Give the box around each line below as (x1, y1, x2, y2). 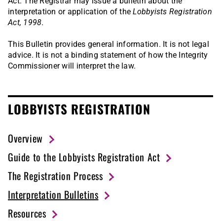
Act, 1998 (8, 18, 42, 28)
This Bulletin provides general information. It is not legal (8, 39, 209, 49)
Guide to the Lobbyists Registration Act (8, 149, 160, 165)
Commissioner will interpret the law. (8, 61, 136, 71)
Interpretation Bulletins (8, 187, 99, 202)
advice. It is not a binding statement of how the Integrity (8, 50, 208, 60)
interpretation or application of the (8, 7, 133, 17)
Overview (8, 131, 43, 146)
